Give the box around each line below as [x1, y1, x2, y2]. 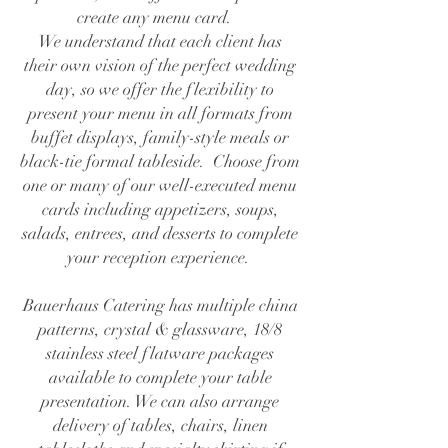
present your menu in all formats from [27, 103, 293, 124]
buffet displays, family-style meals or [31, 127, 289, 148]
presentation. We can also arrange [41, 391, 279, 412]
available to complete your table [48, 367, 272, 388]
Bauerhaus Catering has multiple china [22, 295, 298, 316]
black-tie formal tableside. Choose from [20, 151, 300, 172]
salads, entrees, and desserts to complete [22, 223, 298, 244]
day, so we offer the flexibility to [46, 79, 274, 100]
